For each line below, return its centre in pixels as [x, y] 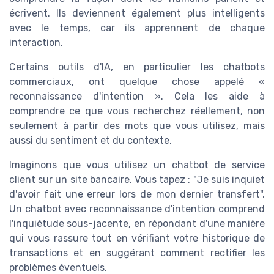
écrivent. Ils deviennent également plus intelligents [137, 13]
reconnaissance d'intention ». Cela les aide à [137, 96]
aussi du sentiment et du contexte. [91, 140]
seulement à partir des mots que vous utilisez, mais [137, 125]
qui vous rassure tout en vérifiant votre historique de [137, 238]
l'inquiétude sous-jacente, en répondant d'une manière [137, 223]
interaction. [36, 42]
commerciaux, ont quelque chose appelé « [137, 81]
